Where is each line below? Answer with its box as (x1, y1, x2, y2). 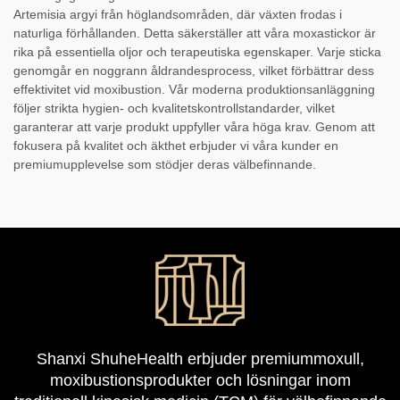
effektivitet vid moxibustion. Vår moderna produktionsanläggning (13, 81, 375, 96)
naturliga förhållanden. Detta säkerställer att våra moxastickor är (13, 25, 376, 40)
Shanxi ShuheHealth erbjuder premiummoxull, (36, 349, 364, 368)
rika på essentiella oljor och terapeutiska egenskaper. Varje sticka (13, 44, 381, 59)
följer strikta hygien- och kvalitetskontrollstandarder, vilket (13, 100, 335, 115)
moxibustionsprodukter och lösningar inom (49, 371, 351, 389)
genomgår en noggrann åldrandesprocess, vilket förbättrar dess (13, 62, 374, 78)
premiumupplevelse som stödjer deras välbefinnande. (13, 156, 316, 171)
